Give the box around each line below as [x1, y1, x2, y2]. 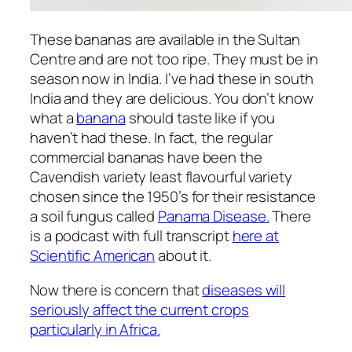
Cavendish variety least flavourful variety [30, 167, 292, 188]
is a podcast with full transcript [30, 225, 233, 247]
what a [30, 108, 77, 129]
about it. [155, 245, 212, 266]
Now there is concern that [30, 279, 203, 300]
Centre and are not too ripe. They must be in [30, 49, 318, 70]
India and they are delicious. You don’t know [30, 88, 313, 109]
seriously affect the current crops [30, 299, 249, 320]
